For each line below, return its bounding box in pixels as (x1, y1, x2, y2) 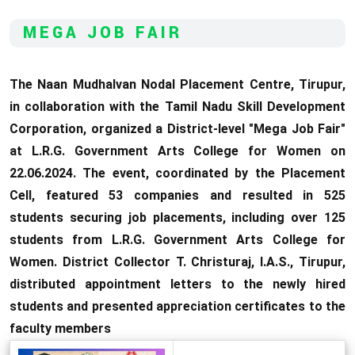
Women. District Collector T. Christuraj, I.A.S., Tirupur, (10, 254, 345, 269)
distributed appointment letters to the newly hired (10, 276, 345, 292)
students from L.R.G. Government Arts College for (10, 231, 345, 247)
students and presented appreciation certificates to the (10, 298, 345, 314)
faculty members (10, 320, 111, 336)
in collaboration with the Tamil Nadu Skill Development (10, 98, 345, 114)
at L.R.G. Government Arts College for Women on (10, 143, 345, 158)
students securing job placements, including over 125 (10, 209, 345, 225)
